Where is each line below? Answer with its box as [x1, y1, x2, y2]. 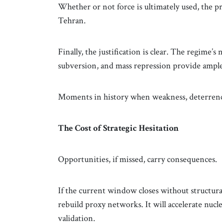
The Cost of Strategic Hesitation [58, 122, 179, 134]
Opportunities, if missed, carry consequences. [58, 153, 217, 165]
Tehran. [58, 14, 86, 26]
